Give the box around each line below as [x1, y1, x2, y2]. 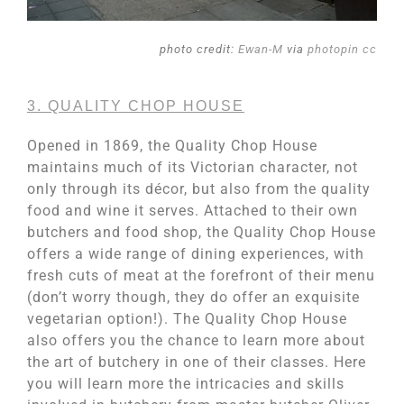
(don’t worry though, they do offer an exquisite [27, 289, 360, 307]
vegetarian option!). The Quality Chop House [27, 310, 347, 328]
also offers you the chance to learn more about [27, 332, 365, 350]
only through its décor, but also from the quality [27, 180, 371, 198]
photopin [308, 41, 359, 56]
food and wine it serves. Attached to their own [27, 202, 358, 220]
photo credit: [160, 41, 238, 56]
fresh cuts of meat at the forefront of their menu [27, 267, 375, 285]
